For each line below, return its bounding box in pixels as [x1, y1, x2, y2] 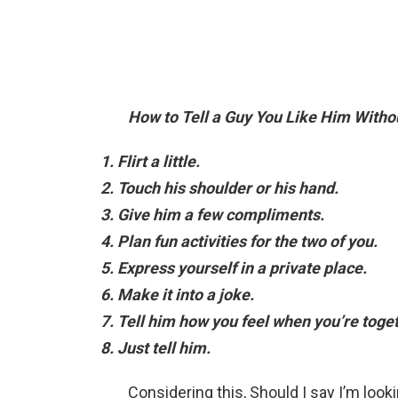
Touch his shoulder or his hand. [117, 178, 338, 197]
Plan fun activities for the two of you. [117, 231, 378, 251]
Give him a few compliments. [117, 204, 324, 224]
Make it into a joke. [117, 284, 254, 304]
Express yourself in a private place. [117, 258, 367, 277]
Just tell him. [117, 338, 211, 357]
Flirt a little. [117, 151, 200, 171]
